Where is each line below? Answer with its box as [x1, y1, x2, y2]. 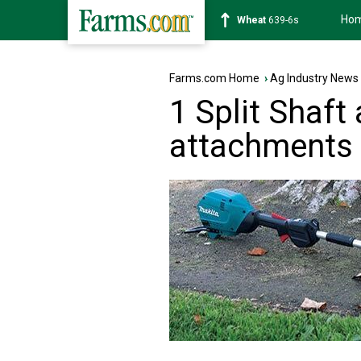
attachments [169, 127, 353, 165]
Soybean [237, 15, 277, 26]
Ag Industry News [270, 72, 359, 85]
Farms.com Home [169, 72, 259, 85]
